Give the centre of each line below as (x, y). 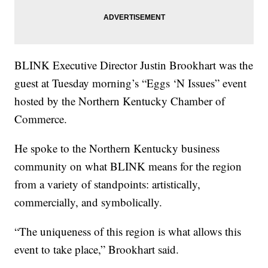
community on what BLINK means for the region (128, 166)
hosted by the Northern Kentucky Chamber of (120, 100)
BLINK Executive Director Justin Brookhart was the (134, 65)
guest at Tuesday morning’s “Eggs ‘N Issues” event (131, 83)
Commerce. (41, 118)
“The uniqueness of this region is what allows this (128, 231)
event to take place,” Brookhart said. (97, 249)
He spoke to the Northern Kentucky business (117, 148)
